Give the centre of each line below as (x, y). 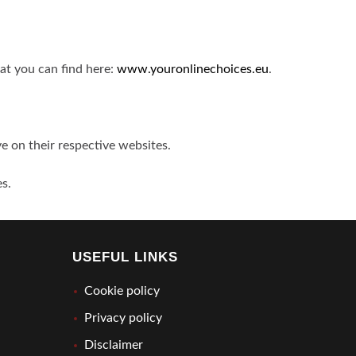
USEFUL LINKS (126, 257)
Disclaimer (114, 345)
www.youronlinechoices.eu (193, 69)
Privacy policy (123, 318)
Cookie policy (122, 291)
